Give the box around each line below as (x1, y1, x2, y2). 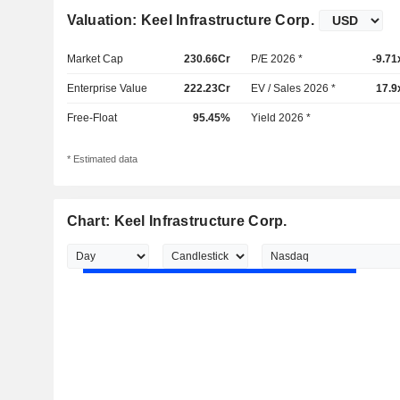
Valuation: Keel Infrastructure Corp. (66, 12, 314, 28)
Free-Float (66, 112, 117, 124)
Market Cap (66, 53, 123, 65)
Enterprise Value (66, 82, 147, 95)
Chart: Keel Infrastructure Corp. (66, 213, 287, 229)
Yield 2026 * (251, 112, 312, 124)
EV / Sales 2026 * (251, 82, 337, 95)
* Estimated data (66, 154, 137, 165)
